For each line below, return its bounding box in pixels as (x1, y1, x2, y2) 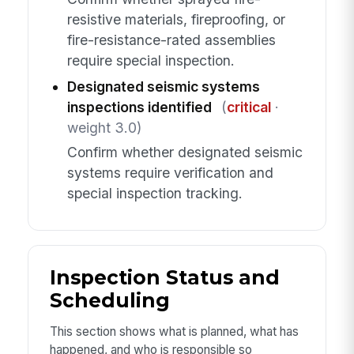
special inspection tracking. (66, 184, 243, 201)
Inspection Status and (49, 265, 280, 290)
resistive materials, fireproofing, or (66, 11, 285, 28)
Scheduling (49, 288, 170, 313)
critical (226, 99, 271, 116)
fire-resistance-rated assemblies (66, 32, 276, 49)
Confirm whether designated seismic (66, 143, 303, 160)
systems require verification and (66, 164, 273, 181)
